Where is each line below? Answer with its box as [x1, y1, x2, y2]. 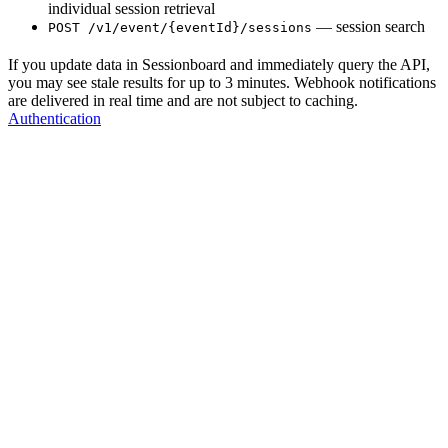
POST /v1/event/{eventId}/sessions [48, 20, 312, 36]
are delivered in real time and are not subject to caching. [8, 92, 358, 110]
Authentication [8, 110, 101, 128]
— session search [312, 18, 425, 36]
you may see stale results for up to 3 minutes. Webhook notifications [8, 74, 436, 92]
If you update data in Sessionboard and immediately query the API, [8, 56, 430, 74]
